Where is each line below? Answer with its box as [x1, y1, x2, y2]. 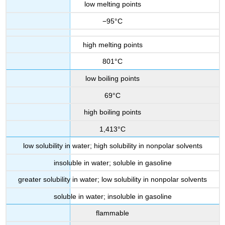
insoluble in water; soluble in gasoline [53, 158, 172, 167]
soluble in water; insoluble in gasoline [53, 192, 172, 200]
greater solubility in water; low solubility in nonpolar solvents [18, 175, 207, 184]
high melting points [82, 40, 143, 49]
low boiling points [85, 74, 140, 83]
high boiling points [84, 108, 141, 117]
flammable [96, 209, 129, 217]
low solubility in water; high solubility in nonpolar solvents [23, 142, 202, 150]
